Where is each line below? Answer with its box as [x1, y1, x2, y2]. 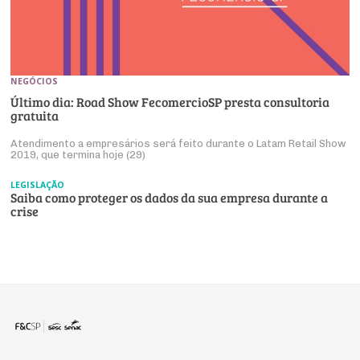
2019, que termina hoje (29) [10, 149, 146, 162]
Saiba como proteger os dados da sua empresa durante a [10, 189, 329, 207]
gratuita [10, 107, 59, 125]
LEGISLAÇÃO [10, 179, 65, 191]
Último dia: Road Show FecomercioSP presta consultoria [10, 93, 330, 111]
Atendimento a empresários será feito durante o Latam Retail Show [10, 137, 347, 150]
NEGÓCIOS [10, 76, 59, 88]
